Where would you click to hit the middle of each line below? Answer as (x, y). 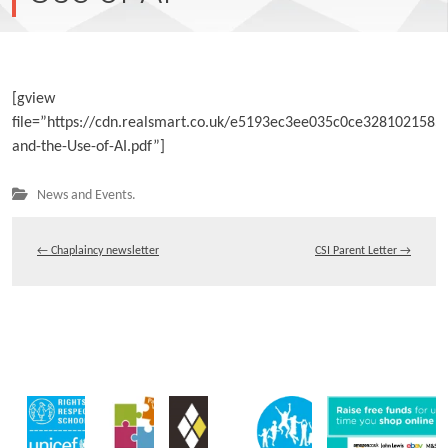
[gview (33, 99)
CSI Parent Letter (357, 251)
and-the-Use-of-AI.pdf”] (88, 147)
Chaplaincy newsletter (103, 251)
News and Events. (86, 195)
